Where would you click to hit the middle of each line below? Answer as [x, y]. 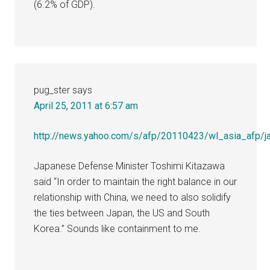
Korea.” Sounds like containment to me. [118, 228]
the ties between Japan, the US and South [122, 213]
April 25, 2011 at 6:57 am [86, 105]
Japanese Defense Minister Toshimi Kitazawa [130, 166]
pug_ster [52, 90]
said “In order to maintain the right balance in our [136, 181]
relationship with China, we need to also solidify [133, 197]
